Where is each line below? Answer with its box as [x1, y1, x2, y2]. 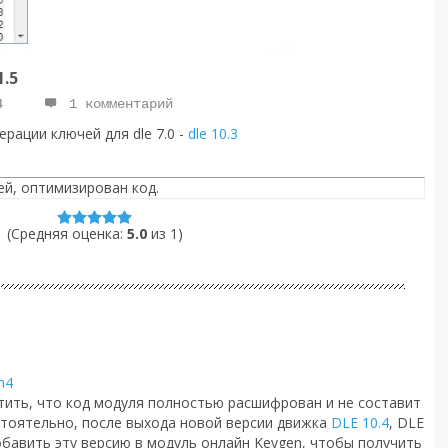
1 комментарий [60, 96, 173, 113]
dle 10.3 [188, 124, 238, 144]
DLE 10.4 [331, 413, 389, 433]
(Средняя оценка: [6, 224, 127, 244]
